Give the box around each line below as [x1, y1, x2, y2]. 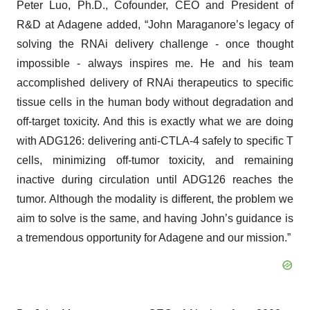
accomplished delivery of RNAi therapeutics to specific [17, 77, 293, 89]
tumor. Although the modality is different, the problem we [17, 193, 293, 205]
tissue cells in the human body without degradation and [17, 96, 293, 108]
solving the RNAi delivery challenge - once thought [17, 38, 293, 50]
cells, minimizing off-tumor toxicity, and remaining [17, 154, 293, 166]
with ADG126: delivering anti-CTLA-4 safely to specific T [17, 135, 293, 147]
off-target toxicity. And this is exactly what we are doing [17, 116, 293, 127]
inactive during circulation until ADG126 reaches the [17, 174, 293, 185]
